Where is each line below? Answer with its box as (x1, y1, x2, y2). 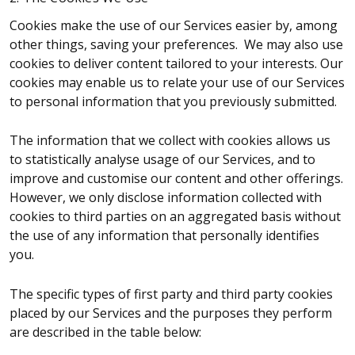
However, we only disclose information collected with (10, 189, 322, 207)
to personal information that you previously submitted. (10, 92, 340, 110)
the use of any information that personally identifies (10, 227, 319, 245)
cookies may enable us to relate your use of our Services (10, 73, 345, 91)
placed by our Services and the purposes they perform (10, 303, 332, 322)
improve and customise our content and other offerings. (10, 170, 343, 188)
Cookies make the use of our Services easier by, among (10, 16, 338, 34)
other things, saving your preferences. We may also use (10, 35, 343, 53)
